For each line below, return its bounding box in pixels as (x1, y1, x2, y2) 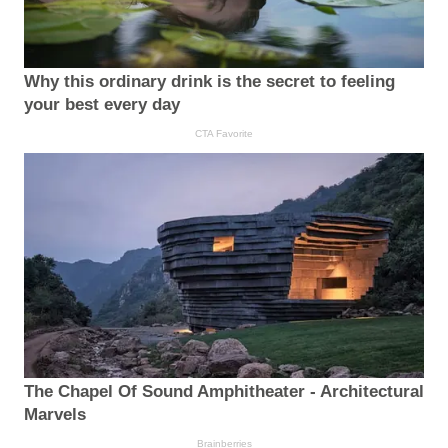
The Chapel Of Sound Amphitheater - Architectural (24, 381, 424, 401)
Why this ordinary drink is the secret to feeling (24, 71, 395, 91)
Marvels (24, 404, 86, 424)
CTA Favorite (195, 127, 253, 139)
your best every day (24, 94, 180, 114)
